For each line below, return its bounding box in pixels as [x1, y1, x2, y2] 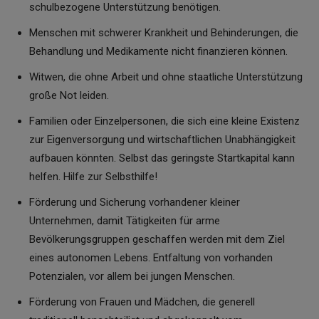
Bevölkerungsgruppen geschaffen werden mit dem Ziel [29, 232, 285, 246]
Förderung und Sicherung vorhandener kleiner [29, 195, 240, 209]
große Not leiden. [29, 88, 109, 102]
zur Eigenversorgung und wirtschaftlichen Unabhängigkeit [29, 132, 296, 146]
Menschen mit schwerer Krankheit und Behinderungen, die [29, 26, 298, 39]
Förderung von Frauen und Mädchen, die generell [29, 295, 255, 308]
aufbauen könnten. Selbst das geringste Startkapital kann [29, 151, 295, 164]
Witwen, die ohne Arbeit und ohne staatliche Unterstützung [29, 70, 303, 83]
